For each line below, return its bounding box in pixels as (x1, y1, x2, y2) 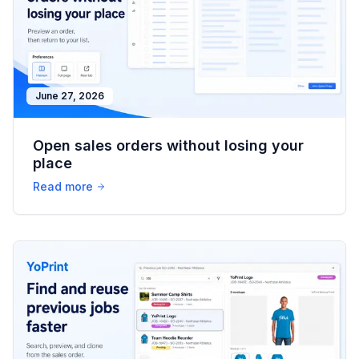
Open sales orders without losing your (33, 136, 304, 154)
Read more (33, 179, 93, 193)
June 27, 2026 (35, 89, 104, 102)
